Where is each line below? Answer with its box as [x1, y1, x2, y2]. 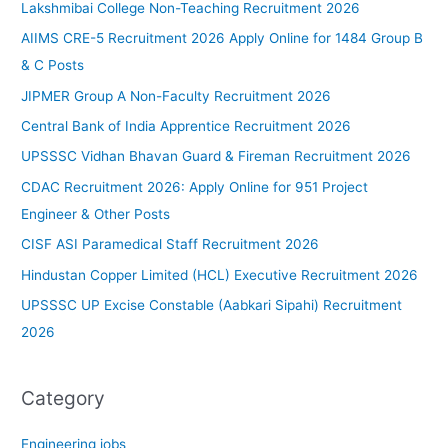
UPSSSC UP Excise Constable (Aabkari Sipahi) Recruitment [21, 296, 403, 313]
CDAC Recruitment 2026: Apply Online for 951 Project [21, 178, 369, 195]
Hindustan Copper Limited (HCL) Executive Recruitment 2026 [21, 266, 419, 283]
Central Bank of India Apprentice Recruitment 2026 [21, 117, 352, 134]
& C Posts [21, 57, 85, 74]
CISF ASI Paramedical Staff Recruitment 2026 [21, 236, 320, 253]
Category [21, 386, 106, 411]
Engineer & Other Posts [21, 205, 171, 222]
